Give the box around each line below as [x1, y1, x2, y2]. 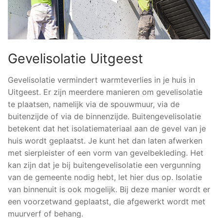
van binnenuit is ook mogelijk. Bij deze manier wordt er [8, 184, 210, 194]
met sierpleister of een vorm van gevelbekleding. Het [8, 147, 203, 158]
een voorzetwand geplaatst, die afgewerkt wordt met [8, 196, 205, 206]
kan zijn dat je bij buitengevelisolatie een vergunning [8, 160, 201, 170]
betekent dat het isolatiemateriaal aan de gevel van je [8, 123, 206, 133]
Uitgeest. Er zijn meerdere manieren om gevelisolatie [8, 87, 202, 97]
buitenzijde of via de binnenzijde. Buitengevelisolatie [8, 111, 201, 121]
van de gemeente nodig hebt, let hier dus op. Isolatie [8, 172, 202, 182]
